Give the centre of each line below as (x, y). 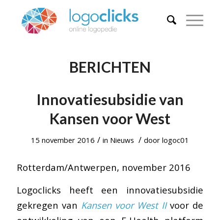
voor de (185, 205)
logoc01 (175, 140)
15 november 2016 (63, 140)
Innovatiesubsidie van (110, 99)
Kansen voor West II (124, 205)
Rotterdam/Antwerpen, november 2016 (103, 167)
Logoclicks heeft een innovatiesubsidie (110, 190)
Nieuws (122, 140)
